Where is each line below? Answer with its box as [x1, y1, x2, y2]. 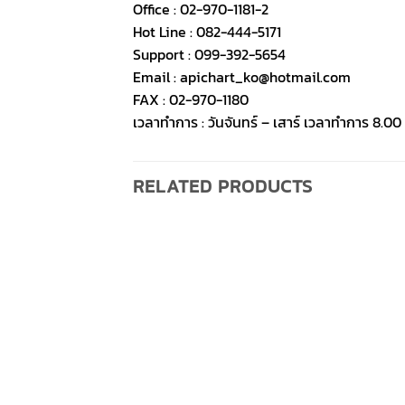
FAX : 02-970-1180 [133, 88, 249, 110]
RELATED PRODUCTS [133, 172, 313, 200]
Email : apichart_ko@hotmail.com [133, 65, 351, 88]
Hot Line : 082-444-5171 [133, 20, 281, 42]
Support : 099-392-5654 [133, 42, 286, 65]
